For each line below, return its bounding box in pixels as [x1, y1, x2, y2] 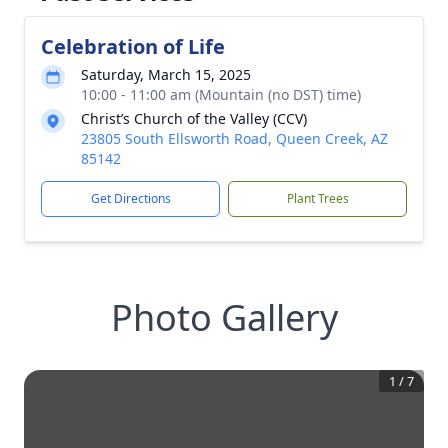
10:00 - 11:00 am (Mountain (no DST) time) [81, 85, 361, 104]
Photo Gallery [110, 293, 338, 342]
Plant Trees [286, 190, 349, 207]
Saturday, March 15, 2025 [81, 65, 251, 84]
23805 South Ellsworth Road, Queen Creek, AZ [81, 129, 388, 148]
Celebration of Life [41, 33, 225, 60]
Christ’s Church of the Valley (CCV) [81, 109, 307, 128]
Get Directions [90, 190, 171, 207]
